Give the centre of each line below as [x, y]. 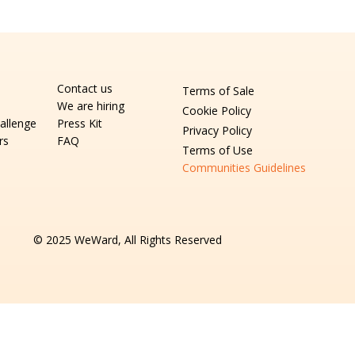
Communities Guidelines [244, 167]
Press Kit [79, 123]
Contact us [84, 88]
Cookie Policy [217, 110]
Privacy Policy [218, 130]
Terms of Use [218, 150]
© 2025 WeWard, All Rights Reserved [127, 239]
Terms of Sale [219, 90]
